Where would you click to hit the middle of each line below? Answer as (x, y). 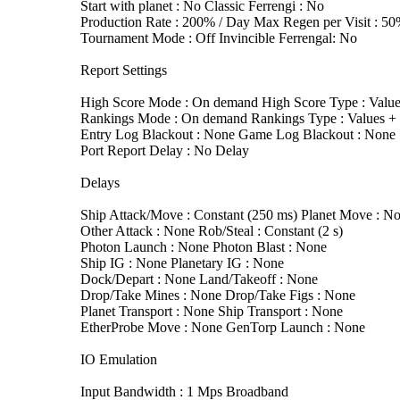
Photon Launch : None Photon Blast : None (204, 246)
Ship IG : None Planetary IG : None (182, 262)
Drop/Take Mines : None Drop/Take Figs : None (218, 295)
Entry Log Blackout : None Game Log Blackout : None (238, 134)
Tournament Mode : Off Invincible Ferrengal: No (219, 37)
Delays (100, 182)
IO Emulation (119, 359)
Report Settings (124, 70)
